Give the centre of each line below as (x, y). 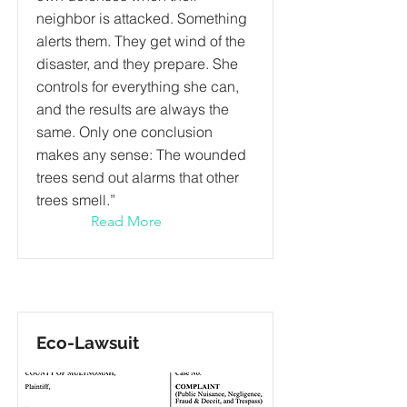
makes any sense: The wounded (141, 154)
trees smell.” (76, 200)
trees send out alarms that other (138, 177)
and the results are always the (133, 109)
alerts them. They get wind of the (141, 41)
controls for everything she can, (138, 86)
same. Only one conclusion (124, 132)
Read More (126, 221)
